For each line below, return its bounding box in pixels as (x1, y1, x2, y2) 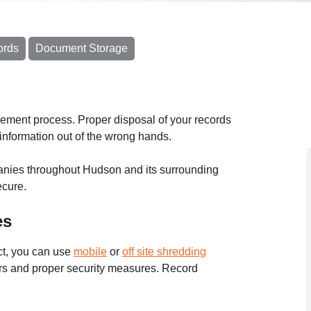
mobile (74, 245, 107, 258)
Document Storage (35, 42, 128, 54)
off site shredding (122, 245, 206, 258)
